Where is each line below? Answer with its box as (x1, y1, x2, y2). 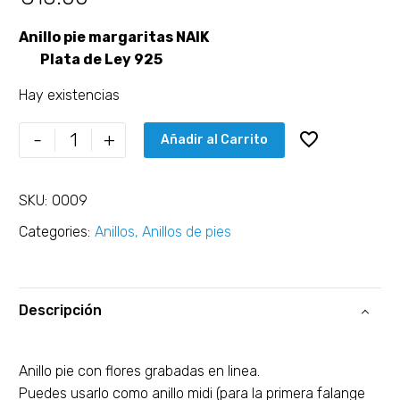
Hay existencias (19, 87, 120, 104)
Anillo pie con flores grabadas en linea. (19, 362, 260, 379)
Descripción (19, 302, 102, 320)
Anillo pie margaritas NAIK (19, 29, 209, 46)
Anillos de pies (142, 222, 231, 240)
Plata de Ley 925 (37, 51, 162, 68)
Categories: (19, 222, 90, 240)
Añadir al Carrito (161, 131, 268, 147)
